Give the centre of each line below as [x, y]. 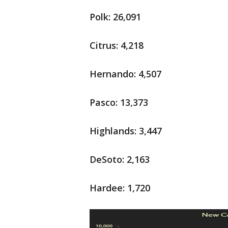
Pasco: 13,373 [119, 102]
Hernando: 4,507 [125, 74]
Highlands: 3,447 [126, 131]
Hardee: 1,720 [120, 188]
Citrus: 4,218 [117, 45]
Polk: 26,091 [115, 17]
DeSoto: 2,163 [120, 159]
